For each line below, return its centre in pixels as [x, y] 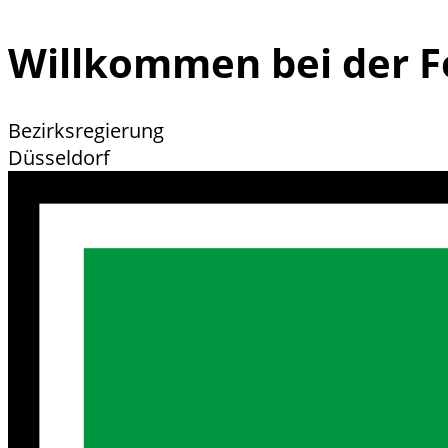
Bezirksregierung [86, 130]
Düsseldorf [59, 157]
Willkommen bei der [213, 62]
